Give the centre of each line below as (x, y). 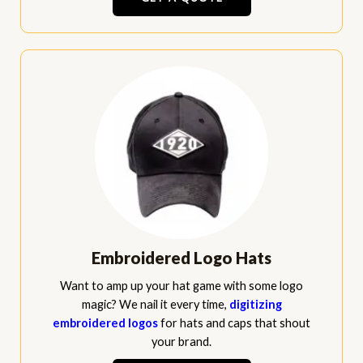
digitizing (255, 305)
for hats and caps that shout (234, 323)
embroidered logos (105, 323)
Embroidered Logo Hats (181, 258)
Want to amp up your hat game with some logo (181, 286)
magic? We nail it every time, (155, 305)
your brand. (181, 342)
